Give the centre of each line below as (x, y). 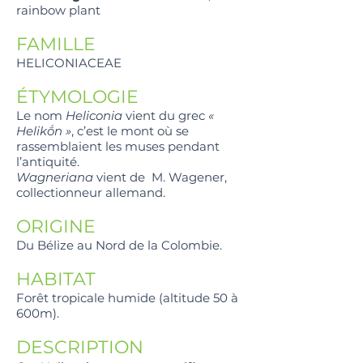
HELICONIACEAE (69, 63)
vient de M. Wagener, (160, 177)
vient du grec (165, 116)
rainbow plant (58, 11)
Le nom (41, 116)
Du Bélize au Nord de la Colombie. (119, 246)
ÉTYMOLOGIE (77, 97)
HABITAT (56, 280)
